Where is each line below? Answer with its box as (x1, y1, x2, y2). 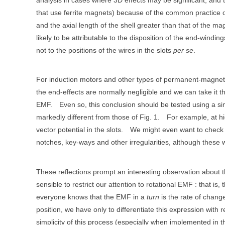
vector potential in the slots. (36, 126, 123, 134)
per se (173, 46, 193, 54)
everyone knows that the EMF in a (36, 192, 147, 201)
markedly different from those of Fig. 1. (36, 113, 160, 122)
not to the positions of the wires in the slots (36, 46, 173, 54)
